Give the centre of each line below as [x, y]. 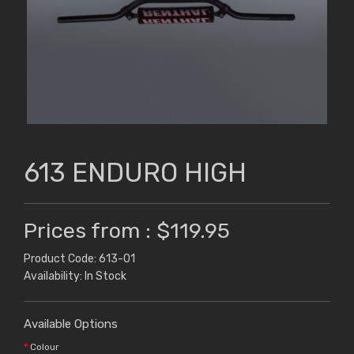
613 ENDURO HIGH [135, 173]
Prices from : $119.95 [127, 231]
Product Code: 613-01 [79, 259]
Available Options [71, 324]
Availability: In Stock [75, 277]
